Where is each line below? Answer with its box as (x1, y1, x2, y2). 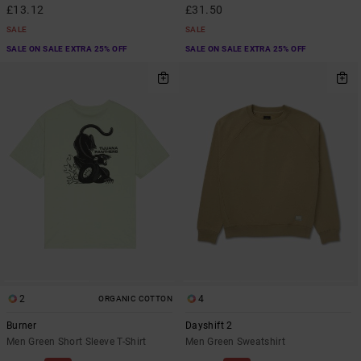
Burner (6, 319, 37, 331)
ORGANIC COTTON (98, 293, 172, 303)
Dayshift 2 (185, 319, 233, 331)
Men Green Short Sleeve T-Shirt (6, 335, 147, 347)
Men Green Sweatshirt (185, 335, 286, 347)
